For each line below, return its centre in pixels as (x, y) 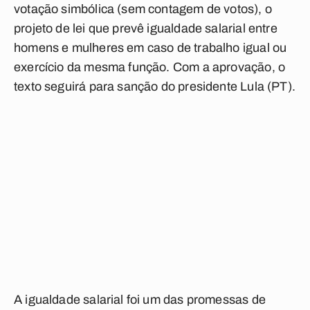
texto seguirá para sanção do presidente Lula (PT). (155, 86)
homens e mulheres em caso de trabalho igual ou (151, 48)
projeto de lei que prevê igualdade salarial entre (146, 28)
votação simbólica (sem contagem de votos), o (143, 9)
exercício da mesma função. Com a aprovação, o (150, 67)
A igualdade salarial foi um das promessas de (140, 300)
